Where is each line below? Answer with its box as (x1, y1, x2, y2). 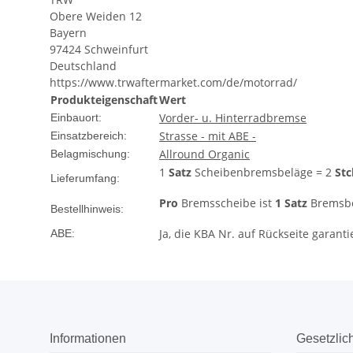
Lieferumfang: (50, 172, 120, 185)
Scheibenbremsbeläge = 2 (191, 165, 335, 180)
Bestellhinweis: (50, 203, 124, 216)
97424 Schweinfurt (50, 42, 148, 58)
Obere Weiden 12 (50, 9, 142, 24)
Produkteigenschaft (50, 92, 158, 108)
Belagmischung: (50, 147, 130, 161)
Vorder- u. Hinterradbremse (159, 110, 307, 126)
